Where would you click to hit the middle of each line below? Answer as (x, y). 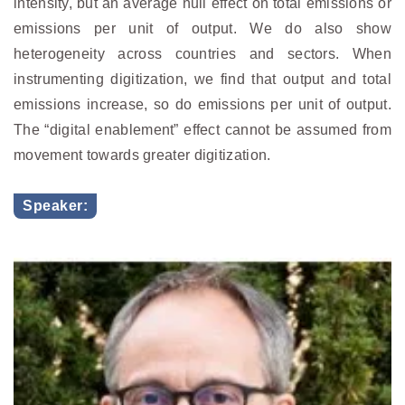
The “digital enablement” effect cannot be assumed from (202, 130)
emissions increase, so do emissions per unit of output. (202, 105)
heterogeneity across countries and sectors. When (202, 54)
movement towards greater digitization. (142, 155)
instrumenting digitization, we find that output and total (202, 80)
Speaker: (56, 206)
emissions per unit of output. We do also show (202, 29)
